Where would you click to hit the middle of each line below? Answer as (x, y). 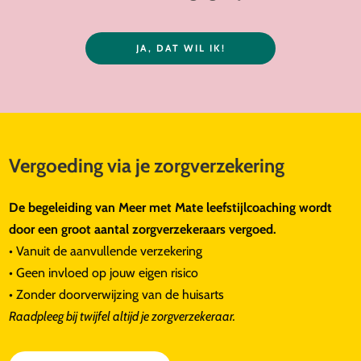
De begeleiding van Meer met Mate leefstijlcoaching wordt (171, 207)
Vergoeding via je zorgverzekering (147, 165)
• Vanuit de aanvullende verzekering (106, 251)
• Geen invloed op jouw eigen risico (104, 272)
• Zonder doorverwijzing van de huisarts (117, 294)
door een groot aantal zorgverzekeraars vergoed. (143, 229)
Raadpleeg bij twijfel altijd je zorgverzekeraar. (122, 316)
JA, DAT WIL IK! (180, 48)
